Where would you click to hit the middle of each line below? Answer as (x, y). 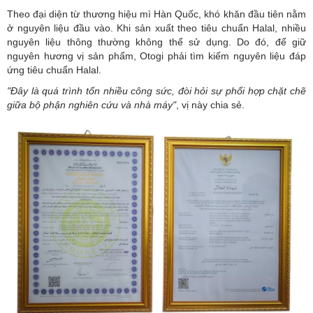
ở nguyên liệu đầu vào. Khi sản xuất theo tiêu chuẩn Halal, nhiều (156, 28)
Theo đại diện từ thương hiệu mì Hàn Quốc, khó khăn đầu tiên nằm (156, 14)
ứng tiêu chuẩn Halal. (54, 70)
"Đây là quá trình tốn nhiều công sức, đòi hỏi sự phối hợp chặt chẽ (156, 90)
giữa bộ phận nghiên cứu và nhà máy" (92, 104)
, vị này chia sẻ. (210, 104)
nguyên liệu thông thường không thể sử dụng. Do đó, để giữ (156, 42)
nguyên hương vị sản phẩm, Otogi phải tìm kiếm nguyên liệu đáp (156, 56)
